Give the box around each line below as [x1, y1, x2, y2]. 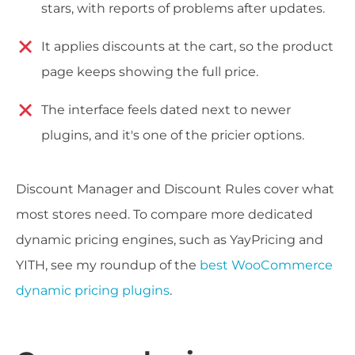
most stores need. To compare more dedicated [16, 207, 313, 223]
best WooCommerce [200, 258, 333, 273]
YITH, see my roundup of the [16, 258, 200, 273]
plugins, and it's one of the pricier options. [41, 128, 304, 143]
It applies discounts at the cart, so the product [41, 39, 334, 55]
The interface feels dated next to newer [41, 102, 291, 118]
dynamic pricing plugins [16, 283, 170, 299]
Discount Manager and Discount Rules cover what [16, 181, 334, 197]
